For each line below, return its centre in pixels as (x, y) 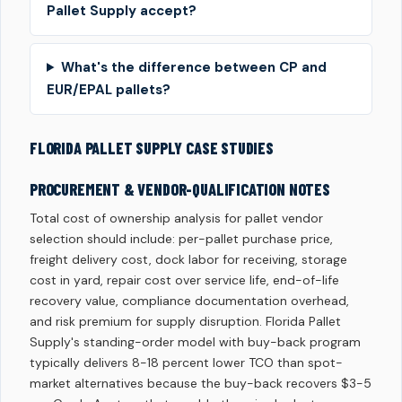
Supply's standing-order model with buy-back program (195, 342)
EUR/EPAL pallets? (109, 90)
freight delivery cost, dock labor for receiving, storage (188, 259)
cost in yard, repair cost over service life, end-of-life (184, 280)
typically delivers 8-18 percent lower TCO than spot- (186, 363)
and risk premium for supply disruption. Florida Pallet (185, 321)
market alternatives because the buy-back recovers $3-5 (201, 383)
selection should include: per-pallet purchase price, (181, 239)
